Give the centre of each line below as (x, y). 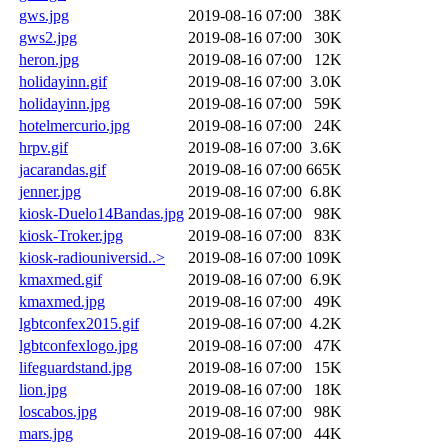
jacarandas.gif (62, 169)
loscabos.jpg (58, 411)
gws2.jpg (48, 37)
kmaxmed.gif (60, 279)
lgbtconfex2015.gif (79, 323)
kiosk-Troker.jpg (71, 235)
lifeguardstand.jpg (75, 367)
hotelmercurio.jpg (74, 125)
